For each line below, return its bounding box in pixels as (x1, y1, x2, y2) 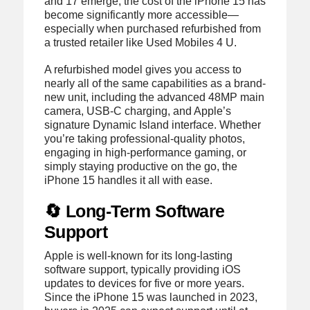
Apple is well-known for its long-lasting (44, 250, 232, 262)
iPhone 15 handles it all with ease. (44, 174, 212, 186)
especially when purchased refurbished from (44, 22, 261, 35)
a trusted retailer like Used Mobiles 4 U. (44, 36, 237, 48)
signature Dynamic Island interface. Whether (44, 119, 261, 131)
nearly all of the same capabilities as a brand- (44, 77, 266, 89)
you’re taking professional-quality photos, (44, 133, 245, 145)
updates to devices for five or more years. (44, 277, 244, 290)
